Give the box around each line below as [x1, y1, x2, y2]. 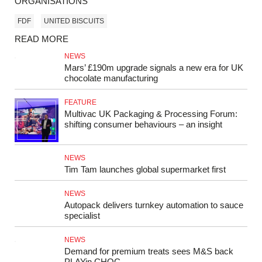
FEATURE [64, 98, 96, 107]
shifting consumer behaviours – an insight [64, 119, 222, 130]
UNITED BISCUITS [44, 16, 104, 25]
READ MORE [15, 34, 68, 44]
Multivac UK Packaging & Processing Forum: [64, 109, 237, 119]
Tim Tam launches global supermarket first [64, 164, 226, 175]
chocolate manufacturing [64, 73, 158, 84]
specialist [64, 211, 100, 221]
